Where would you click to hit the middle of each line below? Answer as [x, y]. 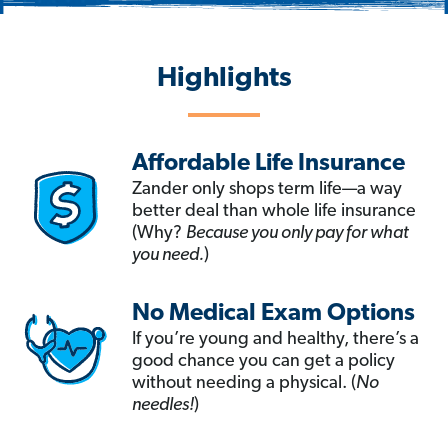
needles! [163, 406]
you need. [168, 256]
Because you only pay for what [297, 234]
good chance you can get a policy [263, 362]
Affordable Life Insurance [268, 164]
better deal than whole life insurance [274, 212]
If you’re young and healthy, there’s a [275, 340]
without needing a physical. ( [244, 384]
